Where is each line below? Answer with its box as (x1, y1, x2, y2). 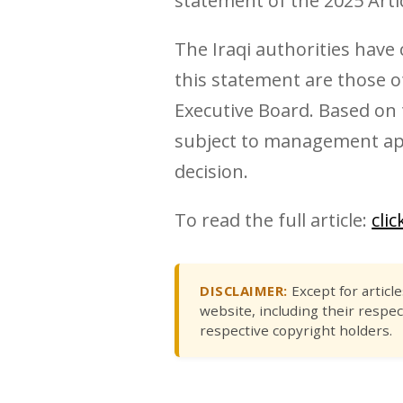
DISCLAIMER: (200, 281, 288, 300)
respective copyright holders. (200, 320, 393, 339)
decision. (175, 159, 249, 184)
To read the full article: (175, 208, 372, 233)
